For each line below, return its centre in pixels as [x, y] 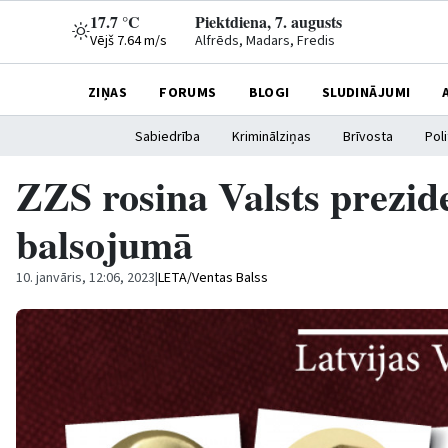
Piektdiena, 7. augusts [268, 21]
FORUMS [188, 92]
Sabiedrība [167, 137]
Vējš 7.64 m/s [128, 41]
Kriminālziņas [271, 137]
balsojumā [104, 243]
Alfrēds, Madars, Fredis [265, 41]
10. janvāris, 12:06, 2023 [85, 278]
